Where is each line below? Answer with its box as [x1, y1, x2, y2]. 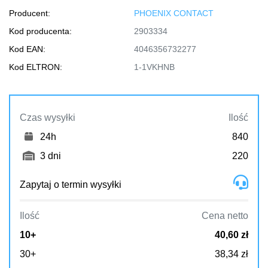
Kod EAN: [9, 44, 45, 54]
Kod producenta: [9, 26, 72, 36]
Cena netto [202, 209, 248, 221]
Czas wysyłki [20, 111, 75, 123]
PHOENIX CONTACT [134, 8, 214, 18]
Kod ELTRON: [9, 62, 62, 72]
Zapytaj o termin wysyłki [20, 178, 121, 190]
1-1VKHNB [134, 62, 175, 72]
